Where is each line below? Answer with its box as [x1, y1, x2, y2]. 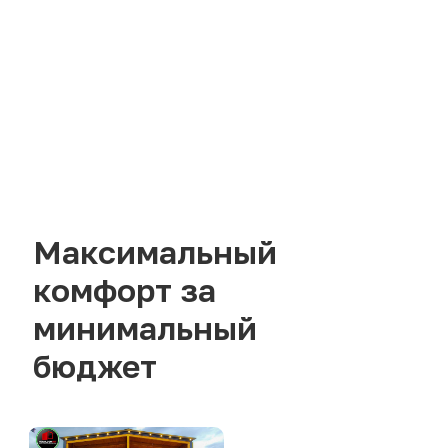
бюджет [33, 347, 157, 386]
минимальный [33, 309, 257, 348]
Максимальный [33, 233, 277, 272]
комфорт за [33, 271, 216, 310]
